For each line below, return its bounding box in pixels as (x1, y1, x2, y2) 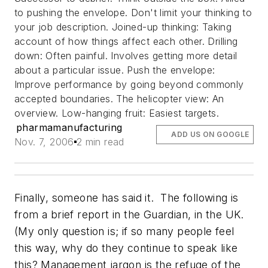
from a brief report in (14, 208, 124, 221)
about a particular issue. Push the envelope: (14, 64, 215, 76)
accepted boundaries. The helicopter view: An (14, 93, 224, 105)
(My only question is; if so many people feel (14, 225, 234, 237)
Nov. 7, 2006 (14, 136, 74, 148)
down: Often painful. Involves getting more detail (14, 50, 237, 62)
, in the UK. (188, 208, 244, 221)
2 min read (76, 136, 124, 148)
